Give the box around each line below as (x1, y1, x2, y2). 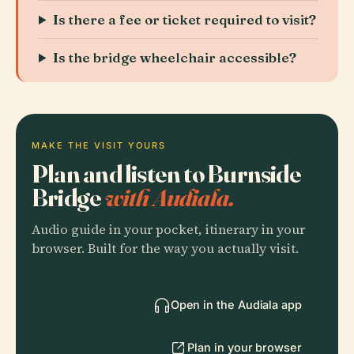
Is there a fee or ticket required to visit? (53, 11, 317, 28)
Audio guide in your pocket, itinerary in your (32, 220, 305, 239)
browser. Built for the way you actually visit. (32, 239, 299, 258)
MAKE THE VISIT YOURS (32, 140, 166, 151)
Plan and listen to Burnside (32, 158, 301, 189)
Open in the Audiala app (170, 298, 302, 311)
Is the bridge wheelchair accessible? (53, 49, 297, 66)
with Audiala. (104, 182, 235, 213)
